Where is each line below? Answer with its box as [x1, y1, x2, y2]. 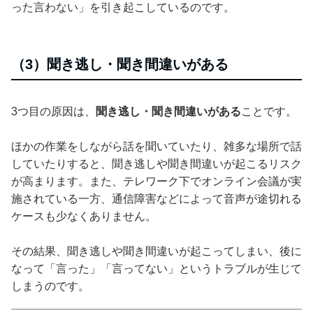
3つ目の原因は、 [11, 105, 96, 117]
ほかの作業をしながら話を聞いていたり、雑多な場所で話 [11, 140, 302, 152]
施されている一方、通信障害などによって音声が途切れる [11, 192, 302, 205]
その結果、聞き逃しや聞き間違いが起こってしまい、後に [11, 245, 302, 257]
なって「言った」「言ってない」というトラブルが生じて [11, 262, 302, 275]
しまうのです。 [11, 279, 89, 292]
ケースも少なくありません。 [11, 210, 156, 222]
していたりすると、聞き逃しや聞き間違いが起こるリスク [11, 157, 302, 170]
